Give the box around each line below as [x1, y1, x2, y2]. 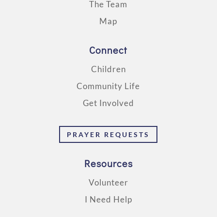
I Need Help [84, 194, 132, 205]
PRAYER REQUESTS [67, 130, 150, 139]
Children [91, 64, 126, 74]
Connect [89, 44, 128, 56]
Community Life [77, 81, 140, 91]
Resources [84, 157, 133, 170]
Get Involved [82, 98, 134, 108]
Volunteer [88, 177, 128, 188]
